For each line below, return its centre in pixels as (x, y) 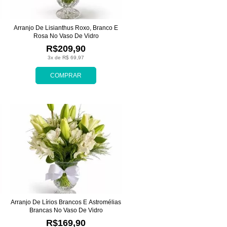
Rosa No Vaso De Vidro (66, 36)
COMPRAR (66, 75)
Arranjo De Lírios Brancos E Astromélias (66, 202)
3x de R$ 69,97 (66, 57)
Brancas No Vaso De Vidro (66, 210)
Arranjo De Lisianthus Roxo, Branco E (66, 28)
